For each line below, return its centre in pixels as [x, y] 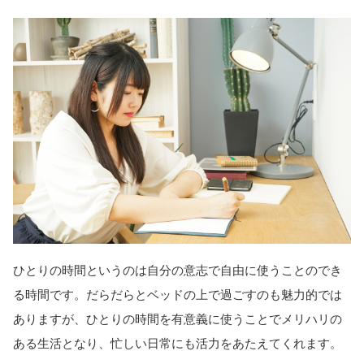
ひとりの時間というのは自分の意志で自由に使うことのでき [178, 270]
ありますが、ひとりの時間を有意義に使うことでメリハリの [178, 318]
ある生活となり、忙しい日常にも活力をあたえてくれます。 [178, 343]
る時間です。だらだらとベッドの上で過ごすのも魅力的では [178, 294]
